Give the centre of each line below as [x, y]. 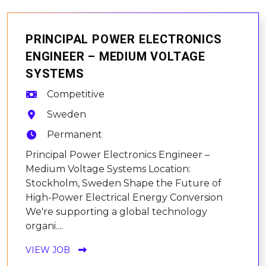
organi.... [44, 226]
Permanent [75, 134]
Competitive [76, 94]
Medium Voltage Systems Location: [108, 169]
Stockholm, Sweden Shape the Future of [123, 183]
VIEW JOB [48, 250]
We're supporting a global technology [116, 211]
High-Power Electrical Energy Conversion [124, 197]
